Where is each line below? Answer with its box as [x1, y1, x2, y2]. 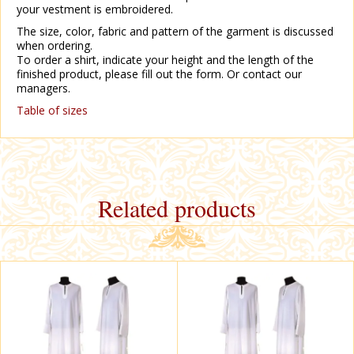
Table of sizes [17, 103, 88, 118]
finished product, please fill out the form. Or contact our [17, 66, 302, 81]
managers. [17, 81, 70, 96]
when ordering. [17, 38, 92, 53]
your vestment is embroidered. [17, 2, 173, 17]
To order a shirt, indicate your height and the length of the [17, 52, 314, 67]
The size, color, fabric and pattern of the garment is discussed [17, 24, 333, 39]
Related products [98, 192, 256, 224]
